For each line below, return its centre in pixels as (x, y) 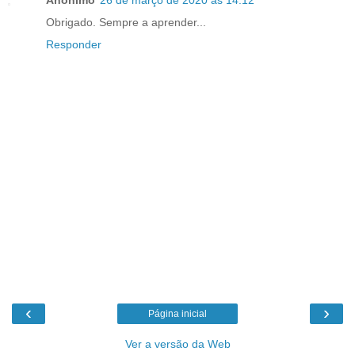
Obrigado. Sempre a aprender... (126, 22)
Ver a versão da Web (177, 344)
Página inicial (177, 314)
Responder (74, 44)
